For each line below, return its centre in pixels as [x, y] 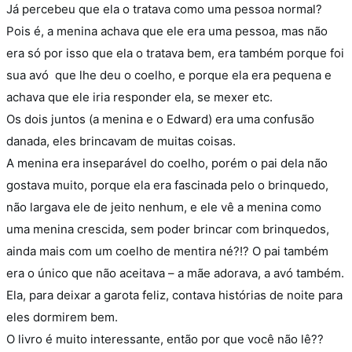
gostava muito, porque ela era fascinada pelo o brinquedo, [167, 185]
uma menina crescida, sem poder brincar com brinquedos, [168, 229]
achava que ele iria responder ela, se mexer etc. [139, 97]
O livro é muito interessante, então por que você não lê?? [165, 339]
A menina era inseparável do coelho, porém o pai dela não [167, 163]
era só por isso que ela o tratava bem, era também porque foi [175, 53]
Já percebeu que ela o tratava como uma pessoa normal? [164, 9]
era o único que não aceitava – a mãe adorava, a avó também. [175, 273]
